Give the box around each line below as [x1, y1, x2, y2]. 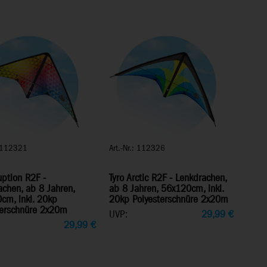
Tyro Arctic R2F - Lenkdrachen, [109, 171, 227, 185]
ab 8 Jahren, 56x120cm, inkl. [109, 182, 224, 196]
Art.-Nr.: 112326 [109, 142, 166, 154]
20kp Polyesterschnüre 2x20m [109, 193, 229, 207]
